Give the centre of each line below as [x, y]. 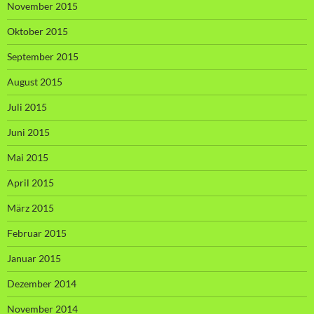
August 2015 [35, 81]
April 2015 [30, 182]
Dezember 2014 [42, 283]
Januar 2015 [34, 258]
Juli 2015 [27, 107]
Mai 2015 [28, 157]
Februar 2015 [37, 233]
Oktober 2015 [37, 31]
